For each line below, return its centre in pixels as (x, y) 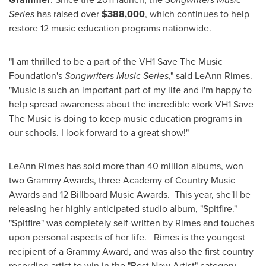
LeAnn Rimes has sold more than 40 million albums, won (126, 166)
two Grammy (35, 180)
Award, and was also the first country (178, 251)
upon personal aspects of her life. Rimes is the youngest (127, 237)
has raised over (68, 14)
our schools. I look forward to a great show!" (99, 133)
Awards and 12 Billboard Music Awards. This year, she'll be (130, 194)
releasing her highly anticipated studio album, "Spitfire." (123, 209)
